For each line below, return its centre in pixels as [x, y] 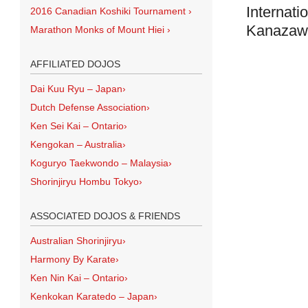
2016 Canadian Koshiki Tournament [108, 11]
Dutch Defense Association [88, 107]
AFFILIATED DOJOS [75, 64]
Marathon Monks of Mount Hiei [97, 30]
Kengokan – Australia [76, 144]
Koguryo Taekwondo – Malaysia [99, 163]
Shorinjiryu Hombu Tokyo [85, 181]
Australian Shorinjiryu [76, 241]
